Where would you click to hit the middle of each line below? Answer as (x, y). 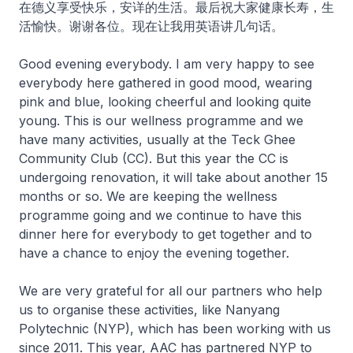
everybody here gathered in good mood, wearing (165, 83)
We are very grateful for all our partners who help (171, 291)
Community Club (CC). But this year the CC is (154, 159)
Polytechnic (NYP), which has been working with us (175, 329)
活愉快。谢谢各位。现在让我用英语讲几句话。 (151, 26)
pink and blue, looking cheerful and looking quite (165, 102)
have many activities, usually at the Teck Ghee (157, 140)
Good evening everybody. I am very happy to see (167, 64)
